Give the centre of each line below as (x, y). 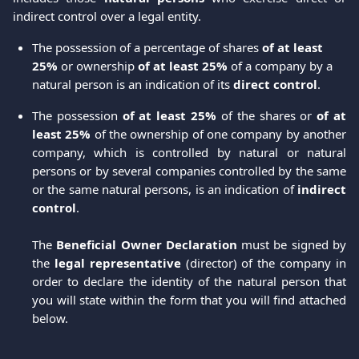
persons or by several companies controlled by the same (189, 171)
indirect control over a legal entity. (107, 16)
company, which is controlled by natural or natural (189, 152)
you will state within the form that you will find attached (189, 300)
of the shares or (267, 115)
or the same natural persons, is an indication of (165, 189)
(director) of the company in (264, 263)
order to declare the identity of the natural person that (189, 281)
